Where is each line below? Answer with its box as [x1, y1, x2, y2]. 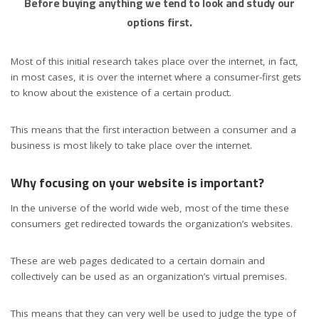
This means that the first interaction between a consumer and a [11, 123, 296, 137]
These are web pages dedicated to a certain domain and [11, 253, 265, 267]
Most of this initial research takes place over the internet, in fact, [11, 55, 298, 68]
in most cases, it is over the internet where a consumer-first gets [11, 70, 301, 84]
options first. [127, 14, 192, 31]
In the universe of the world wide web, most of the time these [11, 201, 289, 214]
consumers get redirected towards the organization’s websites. [11, 216, 293, 230]
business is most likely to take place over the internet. [11, 139, 252, 152]
